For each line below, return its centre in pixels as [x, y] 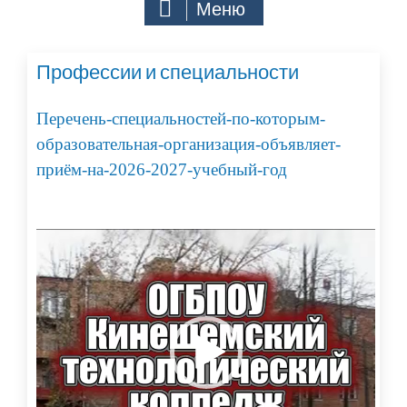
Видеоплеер [73, 238]
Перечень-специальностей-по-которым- [181, 119]
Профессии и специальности [168, 72]
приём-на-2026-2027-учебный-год [162, 170]
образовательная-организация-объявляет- [189, 144]
